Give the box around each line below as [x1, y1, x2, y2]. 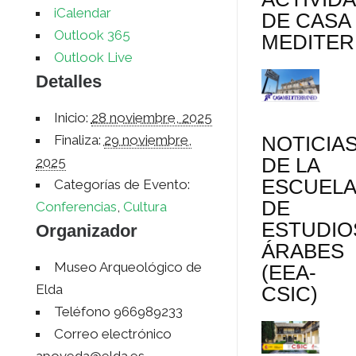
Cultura [122, 199, 167, 215]
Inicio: [53, 110, 88, 126]
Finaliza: [53, 132, 101, 149]
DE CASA [261, 9, 351, 33]
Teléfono [53, 304, 114, 320]
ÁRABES [261, 239, 345, 264]
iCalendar [53, 5, 111, 21]
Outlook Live [53, 49, 133, 66]
